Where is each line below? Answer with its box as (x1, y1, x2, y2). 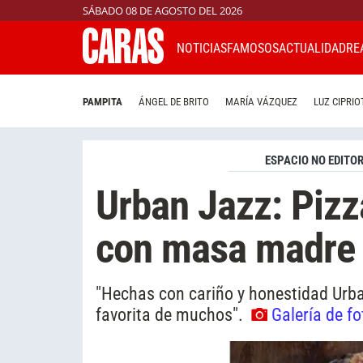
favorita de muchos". (96, 303, 247, 325)
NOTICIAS (177, 40, 227, 56)
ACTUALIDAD (279, 40, 346, 56)
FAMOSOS (227, 40, 279, 56)
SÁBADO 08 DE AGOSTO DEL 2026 (83, 3, 242, 18)
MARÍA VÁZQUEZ (225, 96, 297, 109)
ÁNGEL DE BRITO (139, 96, 209, 109)
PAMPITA (83, 96, 122, 109)
